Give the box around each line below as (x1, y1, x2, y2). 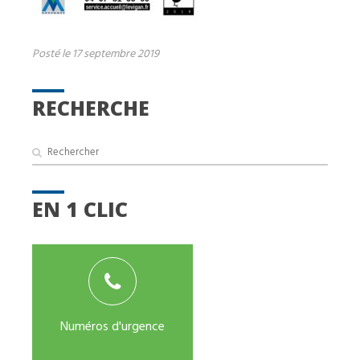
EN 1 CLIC (32, 195, 128, 223)
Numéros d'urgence (60, 315, 165, 335)
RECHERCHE (32, 93, 149, 121)
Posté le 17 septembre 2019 (32, 43, 159, 61)
